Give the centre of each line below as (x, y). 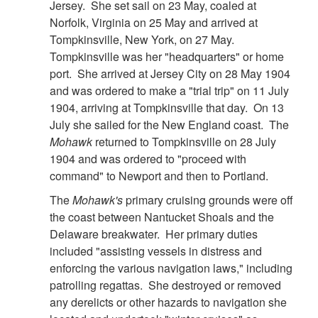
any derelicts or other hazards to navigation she (168, 302)
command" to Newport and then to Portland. (162, 176)
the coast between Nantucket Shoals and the (162, 217)
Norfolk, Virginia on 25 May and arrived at (154, 23)
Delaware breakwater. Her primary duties (154, 234)
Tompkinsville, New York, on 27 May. (143, 40)
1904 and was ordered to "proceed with (148, 159)
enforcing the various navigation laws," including (171, 268)
